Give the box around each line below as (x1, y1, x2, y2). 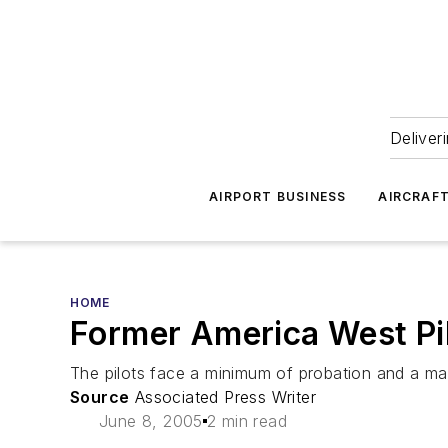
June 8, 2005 (99, 411, 203, 431)
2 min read (206, 411, 287, 431)
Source (70, 387, 130, 407)
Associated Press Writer (129, 387, 317, 407)
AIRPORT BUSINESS (209, 189, 347, 204)
